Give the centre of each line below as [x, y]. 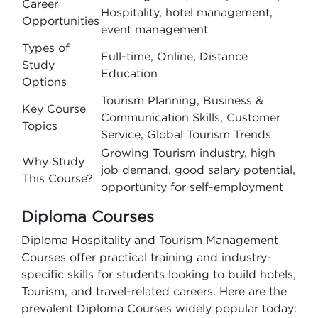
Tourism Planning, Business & [182, 100]
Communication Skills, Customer [191, 117]
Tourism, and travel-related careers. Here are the [154, 291]
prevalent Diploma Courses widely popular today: [159, 308]
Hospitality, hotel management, [187, 12]
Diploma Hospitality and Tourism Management [150, 240]
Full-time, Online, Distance [174, 56]
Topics [40, 126]
